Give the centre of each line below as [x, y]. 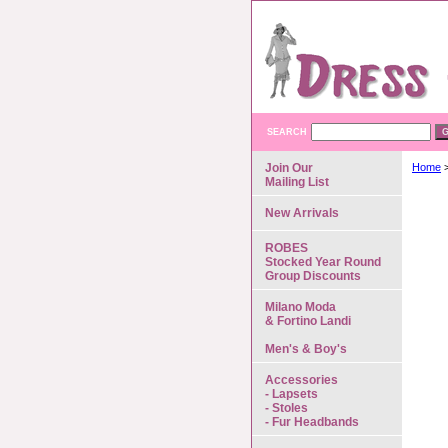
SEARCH [287, 132]
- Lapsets [291, 394]
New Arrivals [302, 213]
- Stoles [286, 408]
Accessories [301, 380]
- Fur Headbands [312, 422]
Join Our [289, 168]
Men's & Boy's [306, 349]
